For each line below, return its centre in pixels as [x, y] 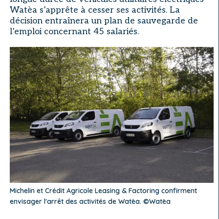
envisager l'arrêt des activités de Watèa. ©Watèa [90, 201]
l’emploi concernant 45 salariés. [74, 32]
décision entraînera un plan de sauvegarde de [104, 21]
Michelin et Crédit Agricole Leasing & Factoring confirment [103, 190]
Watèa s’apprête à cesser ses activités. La [95, 10]
